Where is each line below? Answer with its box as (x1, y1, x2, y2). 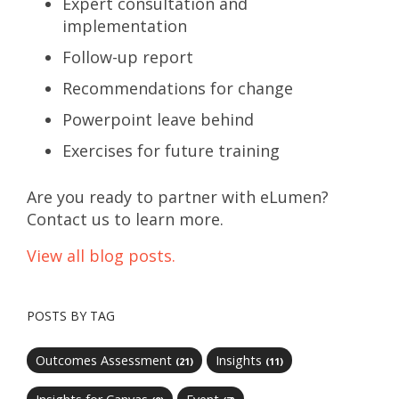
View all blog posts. (27, 245, 175, 266)
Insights (216, 352, 265, 369)
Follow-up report (62, 46, 193, 68)
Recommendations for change (62, 77, 293, 99)
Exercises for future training (62, 140, 280, 161)
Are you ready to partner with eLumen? (27, 186, 329, 208)
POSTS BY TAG (27, 307, 115, 324)
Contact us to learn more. (27, 208, 224, 230)
